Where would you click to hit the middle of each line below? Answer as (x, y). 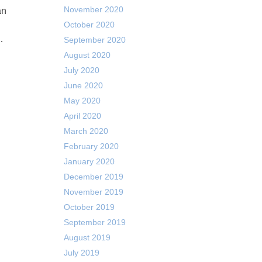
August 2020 (87, 55)
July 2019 (81, 253)
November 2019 (93, 192)
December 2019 (93, 177)
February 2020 (91, 146)
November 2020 (93, 9)
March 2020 (86, 131)
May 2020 (82, 101)
